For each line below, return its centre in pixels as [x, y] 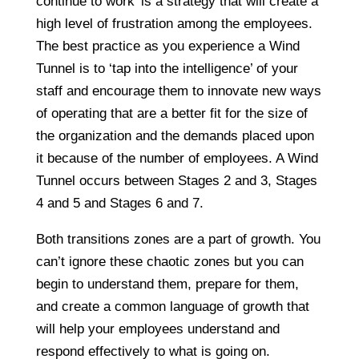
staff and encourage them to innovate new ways [178, 91]
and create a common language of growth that [172, 306]
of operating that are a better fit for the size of [171, 113]
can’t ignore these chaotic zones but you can [169, 261]
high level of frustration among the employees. [174, 23]
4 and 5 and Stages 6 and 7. [119, 203]
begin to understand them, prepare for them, [167, 284]
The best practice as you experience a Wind [167, 46]
